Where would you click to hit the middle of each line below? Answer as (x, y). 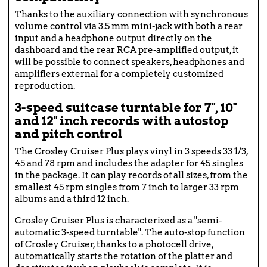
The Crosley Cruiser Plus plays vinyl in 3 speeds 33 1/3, (131, 152)
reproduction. (45, 86)
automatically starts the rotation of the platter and (124, 257)
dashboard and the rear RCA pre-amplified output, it (127, 50)
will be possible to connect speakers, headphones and (130, 62)
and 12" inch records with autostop (122, 121)
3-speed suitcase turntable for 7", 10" (126, 108)
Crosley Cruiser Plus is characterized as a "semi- (118, 221)
